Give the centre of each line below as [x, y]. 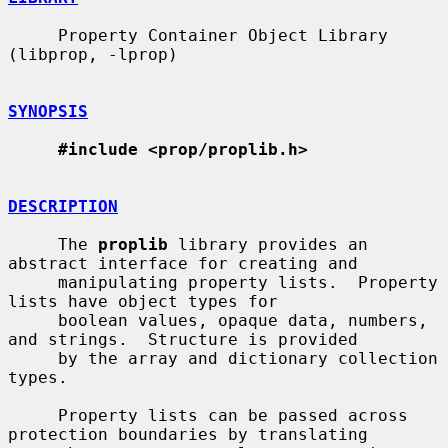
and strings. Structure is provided [183, 339]
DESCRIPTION [63, 206]
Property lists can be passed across [33, 415]
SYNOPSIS [48, 111]
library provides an [268, 244]
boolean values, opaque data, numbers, [33, 320]
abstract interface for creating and [183, 263]
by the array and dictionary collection [33, 358]
